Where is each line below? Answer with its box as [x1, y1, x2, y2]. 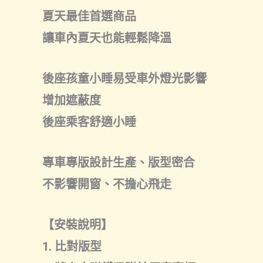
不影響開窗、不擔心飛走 [42, 177, 171, 191]
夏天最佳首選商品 [42, 9, 136, 23]
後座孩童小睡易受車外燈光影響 [42, 72, 207, 86]
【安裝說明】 [42, 218, 113, 232]
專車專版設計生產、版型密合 [42, 156, 195, 170]
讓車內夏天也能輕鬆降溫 [42, 31, 171, 45]
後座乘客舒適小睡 [42, 115, 136, 129]
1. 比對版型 [42, 240, 102, 254]
